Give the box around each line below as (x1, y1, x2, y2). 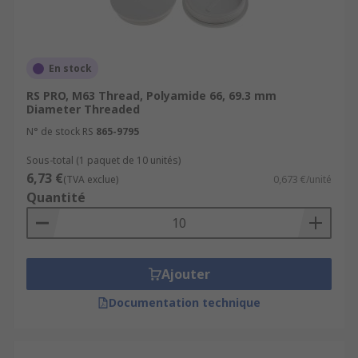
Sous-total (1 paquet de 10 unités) (26, 153, 181, 167)
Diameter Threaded (26, 101, 140, 117)
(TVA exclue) (63, 173, 118, 186)
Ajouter (161, 265, 210, 283)
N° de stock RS (26, 125, 93, 138)
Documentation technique (109, 295, 261, 310)
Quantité (26, 189, 86, 206)
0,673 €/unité (273, 173, 332, 186)
